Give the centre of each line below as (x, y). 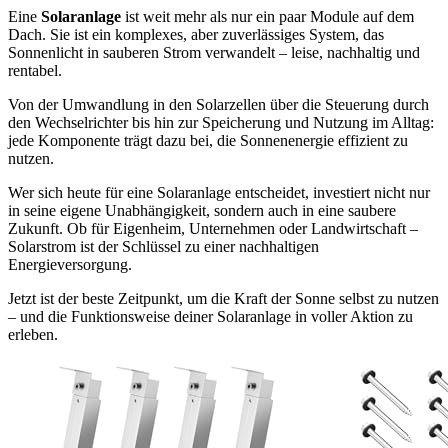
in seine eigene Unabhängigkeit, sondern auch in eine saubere (202, 211)
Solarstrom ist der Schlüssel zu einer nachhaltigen (163, 247)
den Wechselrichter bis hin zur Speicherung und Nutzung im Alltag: (221, 123)
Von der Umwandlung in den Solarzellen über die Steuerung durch (218, 105)
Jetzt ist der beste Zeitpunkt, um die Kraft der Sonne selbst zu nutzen (223, 299)
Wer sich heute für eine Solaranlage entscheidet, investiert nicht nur (219, 193)
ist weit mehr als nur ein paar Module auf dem (267, 17)
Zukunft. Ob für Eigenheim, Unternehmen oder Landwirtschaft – (213, 229)
